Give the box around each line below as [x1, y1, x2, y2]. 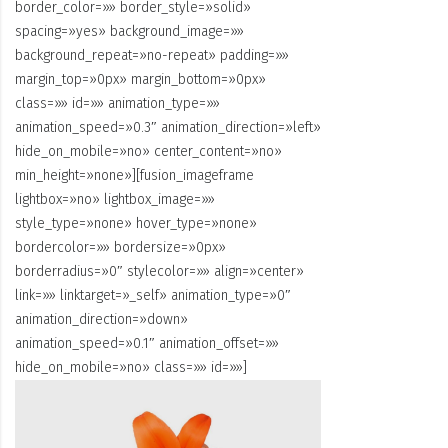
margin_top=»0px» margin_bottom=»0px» [15, 71, 266, 89]
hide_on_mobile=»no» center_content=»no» [15, 143, 282, 161]
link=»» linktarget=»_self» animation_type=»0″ [15, 287, 291, 305]
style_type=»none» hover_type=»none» [15, 215, 257, 233]
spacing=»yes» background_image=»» [15, 23, 244, 41]
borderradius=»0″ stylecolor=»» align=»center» [15, 263, 304, 281]
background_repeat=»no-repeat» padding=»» [15, 47, 289, 65]
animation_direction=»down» [15, 311, 188, 329]
